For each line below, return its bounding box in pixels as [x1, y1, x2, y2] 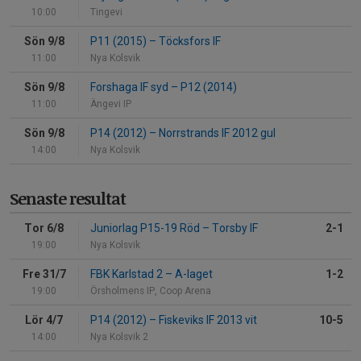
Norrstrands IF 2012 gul [156, 127, 276, 140]
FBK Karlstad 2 [90, 268, 165, 281]
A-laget [172, 268, 213, 281]
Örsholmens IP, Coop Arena [90, 285, 211, 297]
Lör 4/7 [25, 313, 63, 327]
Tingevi [90, 6, 122, 19]
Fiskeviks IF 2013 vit [156, 313, 257, 327]
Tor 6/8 [24, 222, 64, 235]
